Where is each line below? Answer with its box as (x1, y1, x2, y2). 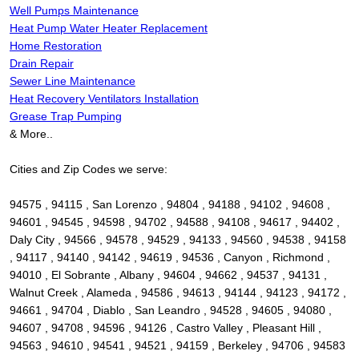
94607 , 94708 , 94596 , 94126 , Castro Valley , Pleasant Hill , (10, 321, 321, 335)
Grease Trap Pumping (10, 110, 122, 123)
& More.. (10, 127, 53, 141)
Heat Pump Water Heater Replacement (10, 22, 208, 35)
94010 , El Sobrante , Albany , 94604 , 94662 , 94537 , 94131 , (10, 268, 327, 282)
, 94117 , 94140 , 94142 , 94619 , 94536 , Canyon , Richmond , (10, 251, 330, 264)
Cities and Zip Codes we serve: (10, 163, 167, 176)
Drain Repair (10, 57, 74, 71)
